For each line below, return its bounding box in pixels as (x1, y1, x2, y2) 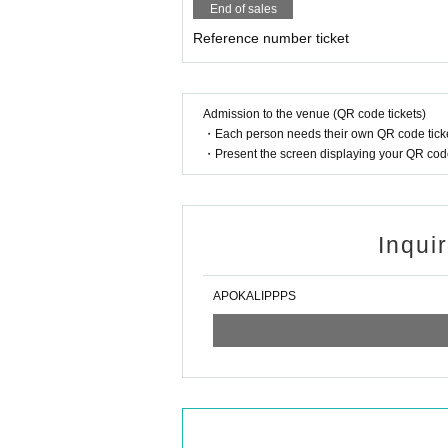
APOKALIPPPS (213, 289, 296, 303)
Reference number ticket (193, 30, 349, 46)
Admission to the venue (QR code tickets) (203, 107, 426, 121)
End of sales (209, 2, 277, 16)
